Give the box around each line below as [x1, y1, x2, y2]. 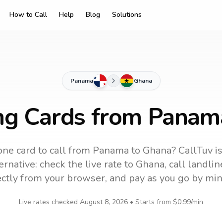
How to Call [9, 10, 47, 19]
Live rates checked [19, 197, 80, 207]
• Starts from [128, 197, 173, 207]
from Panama [65, 144, 129, 157]
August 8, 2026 [80, 197, 128, 207]
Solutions [112, 10, 142, 19]
